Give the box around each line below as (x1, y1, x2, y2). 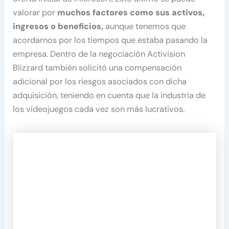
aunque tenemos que (105, 21, 186, 32)
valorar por (13, 7, 58, 18)
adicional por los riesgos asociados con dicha (13, 76, 187, 87)
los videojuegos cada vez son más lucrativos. (13, 104, 185, 115)
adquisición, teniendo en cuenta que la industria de (13, 90, 206, 101)
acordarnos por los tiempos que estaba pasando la (13, 35, 208, 46)
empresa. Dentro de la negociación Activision (13, 49, 186, 60)
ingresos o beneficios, (13, 21, 106, 32)
